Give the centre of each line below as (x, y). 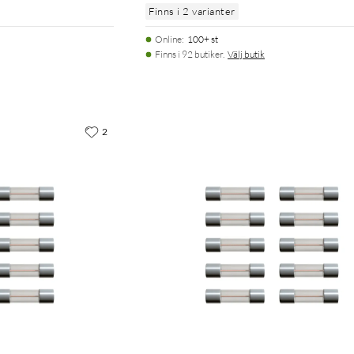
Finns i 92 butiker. (190, 54)
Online (168, 39)
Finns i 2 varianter (192, 11)
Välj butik (246, 54)
